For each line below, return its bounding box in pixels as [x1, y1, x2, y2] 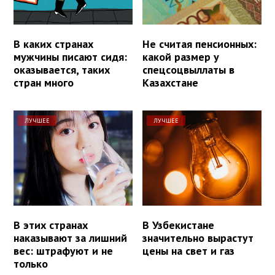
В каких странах [14, 37, 93, 52]
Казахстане [142, 76, 199, 90]
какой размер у [142, 50, 220, 64]
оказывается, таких [14, 63, 110, 77]
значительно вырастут [142, 231, 254, 246]
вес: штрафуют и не [14, 244, 113, 258]
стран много [14, 76, 74, 90]
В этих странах [14, 218, 88, 233]
